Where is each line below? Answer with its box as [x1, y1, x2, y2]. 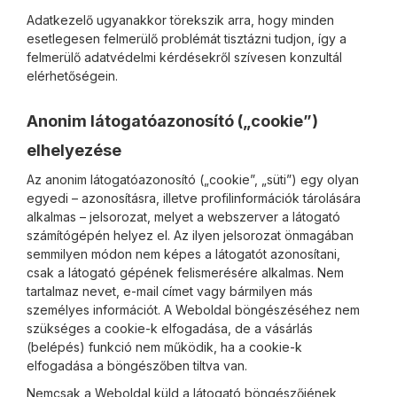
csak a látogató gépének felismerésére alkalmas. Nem [27, 265, 344, 280]
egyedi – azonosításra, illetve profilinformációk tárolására [27, 191, 361, 206]
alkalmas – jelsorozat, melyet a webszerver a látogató [27, 209, 340, 224]
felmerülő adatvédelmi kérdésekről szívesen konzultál [27, 50, 342, 65]
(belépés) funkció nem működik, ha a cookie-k [27, 339, 302, 354]
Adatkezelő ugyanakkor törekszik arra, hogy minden [27, 12, 334, 27]
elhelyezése [27, 141, 121, 160]
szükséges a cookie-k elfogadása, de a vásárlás [27, 321, 313, 336]
